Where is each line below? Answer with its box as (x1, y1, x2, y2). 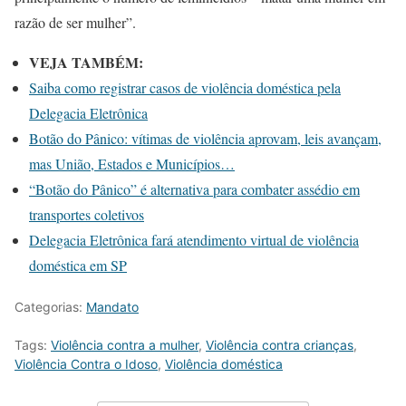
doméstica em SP (29, 255, 127, 275)
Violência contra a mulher (51, 336, 198, 353)
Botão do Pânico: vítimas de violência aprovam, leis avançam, (29, 128, 382, 148)
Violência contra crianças (206, 336, 353, 353)
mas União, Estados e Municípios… (29, 153, 235, 173)
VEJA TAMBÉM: (29, 51, 143, 72)
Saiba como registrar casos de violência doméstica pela (29, 77, 341, 97)
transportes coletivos (29, 204, 144, 224)
